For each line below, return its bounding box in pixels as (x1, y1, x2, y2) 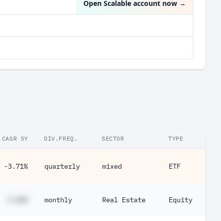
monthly (44, 195, 72, 204)
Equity (169, 195, 192, 204)
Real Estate (102, 195, 146, 204)
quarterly (44, 162, 80, 171)
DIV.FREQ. (44, 135, 78, 142)
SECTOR (102, 135, 124, 142)
